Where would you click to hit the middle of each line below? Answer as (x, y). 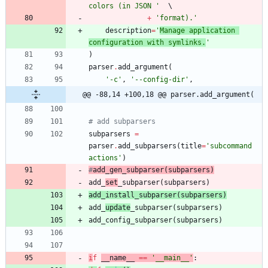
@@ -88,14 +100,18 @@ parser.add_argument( (168, 94)
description (128, 30)
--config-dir (160, 79)
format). (176, 18)
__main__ (172, 258)
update (118, 207)
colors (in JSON (122, 6)
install (120, 195)
